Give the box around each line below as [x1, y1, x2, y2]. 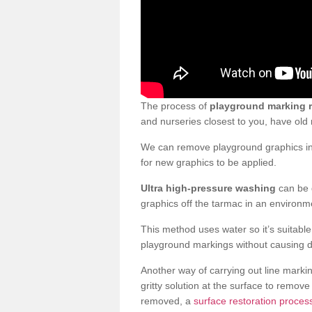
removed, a [141, 295, 194, 306]
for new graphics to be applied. [141, 156, 276, 168]
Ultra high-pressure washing [141, 182, 276, 194]
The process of [141, 100, 210, 111]
